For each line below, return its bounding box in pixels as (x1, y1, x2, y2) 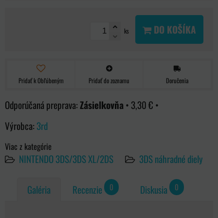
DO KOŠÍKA (151, 22, 196, 36)
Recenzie (73, 182, 102, 197)
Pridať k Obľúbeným (18, 75, 64, 85)
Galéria (27, 182, 51, 197)
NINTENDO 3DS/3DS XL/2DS (19, 151, 113, 166)
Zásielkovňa (80, 97, 124, 112)
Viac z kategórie (5, 140, 52, 152)
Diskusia (140, 182, 167, 197)
